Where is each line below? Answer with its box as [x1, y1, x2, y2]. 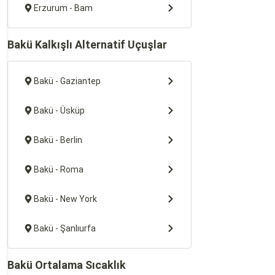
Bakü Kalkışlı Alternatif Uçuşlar [7, 38, 167, 51]
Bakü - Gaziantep [34, 76, 101, 86]
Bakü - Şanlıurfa [34, 223, 96, 233]
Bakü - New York [34, 194, 97, 204]
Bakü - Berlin [34, 135, 82, 145]
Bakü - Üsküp [34, 106, 85, 115]
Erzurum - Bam [34, 3, 93, 13]
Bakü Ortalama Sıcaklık [7, 258, 126, 271]
